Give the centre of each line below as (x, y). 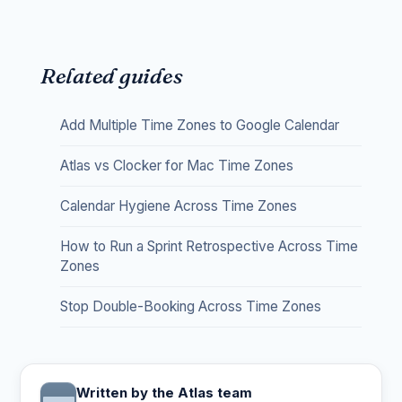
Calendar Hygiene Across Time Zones (178, 206)
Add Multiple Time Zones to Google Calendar (199, 125)
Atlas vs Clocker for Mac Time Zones (176, 166)
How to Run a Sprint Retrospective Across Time (209, 246)
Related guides (111, 76)
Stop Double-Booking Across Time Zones (190, 306)
